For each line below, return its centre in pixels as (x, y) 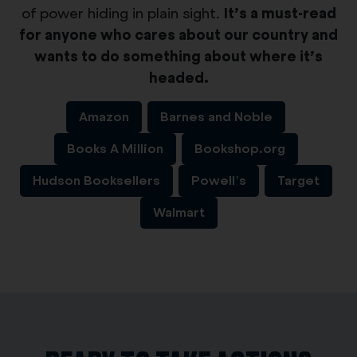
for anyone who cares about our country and (178, 35)
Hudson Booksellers (96, 181)
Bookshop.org (239, 149)
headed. (178, 78)
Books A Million (115, 149)
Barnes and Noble (216, 117)
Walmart (178, 213)
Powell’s (218, 181)
